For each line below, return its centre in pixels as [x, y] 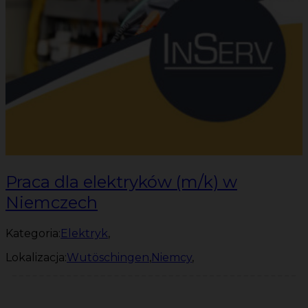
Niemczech [52, 202]
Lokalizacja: [36, 257]
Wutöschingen [108, 257]
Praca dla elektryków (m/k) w [121, 181]
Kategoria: [33, 233]
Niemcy [172, 257]
